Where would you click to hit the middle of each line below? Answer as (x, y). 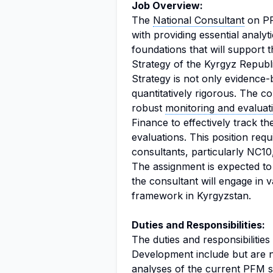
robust (148, 108)
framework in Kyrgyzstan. (191, 196)
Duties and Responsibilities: (198, 225)
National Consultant (199, 20)
